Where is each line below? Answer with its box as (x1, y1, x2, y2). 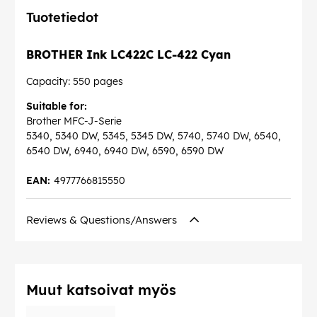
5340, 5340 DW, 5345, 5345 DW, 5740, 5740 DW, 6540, (26, 129, 281, 142)
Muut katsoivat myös (26, 280, 176, 299)
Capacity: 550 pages (26, 74, 123, 88)
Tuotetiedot (26, 9, 98, 26)
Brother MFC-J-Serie (26, 114, 122, 127)
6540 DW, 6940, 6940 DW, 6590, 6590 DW (26, 144, 224, 157)
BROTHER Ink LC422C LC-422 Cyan (26, 47, 231, 62)
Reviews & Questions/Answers (26, 212, 180, 226)
